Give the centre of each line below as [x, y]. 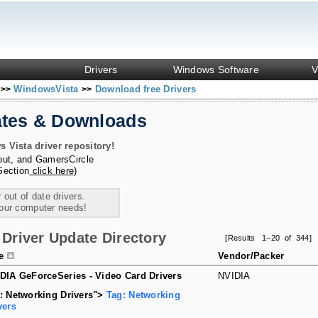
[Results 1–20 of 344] [268, 238]
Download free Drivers [146, 89]
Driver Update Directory [84, 238]
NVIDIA [234, 276]
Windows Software [216, 70]
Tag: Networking [143, 295]
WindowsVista [48, 89]
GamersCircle [65, 159]
